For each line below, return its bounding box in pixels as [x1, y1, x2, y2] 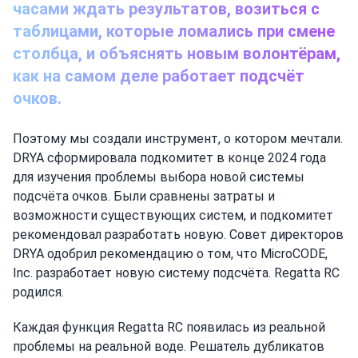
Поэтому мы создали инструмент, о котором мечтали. [13, 130, 343, 146]
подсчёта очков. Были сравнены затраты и [13, 188, 275, 204]
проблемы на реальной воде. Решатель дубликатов [13, 338, 324, 354]
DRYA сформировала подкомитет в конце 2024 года [13, 149, 326, 165]
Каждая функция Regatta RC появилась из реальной [13, 319, 325, 335]
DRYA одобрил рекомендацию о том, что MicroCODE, [13, 245, 328, 261]
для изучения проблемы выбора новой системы [13, 169, 304, 185]
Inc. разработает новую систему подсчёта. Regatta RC [13, 265, 340, 280]
